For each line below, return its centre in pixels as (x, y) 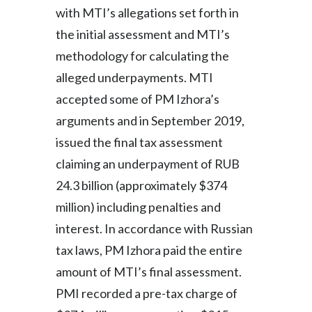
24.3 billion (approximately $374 (141, 185)
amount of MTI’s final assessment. (149, 272)
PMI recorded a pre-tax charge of (147, 293)
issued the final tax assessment (139, 142)
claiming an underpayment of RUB (148, 164)
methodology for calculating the (142, 56)
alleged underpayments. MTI (134, 77)
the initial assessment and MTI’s (143, 34)
